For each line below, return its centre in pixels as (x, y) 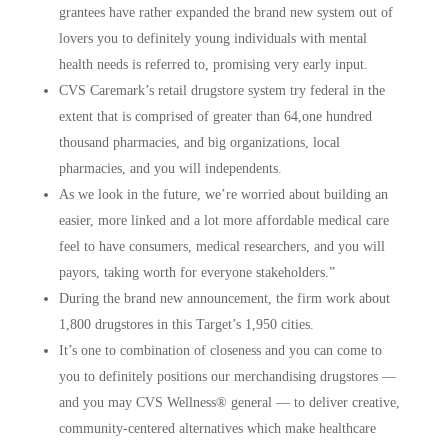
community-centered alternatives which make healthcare (217, 428)
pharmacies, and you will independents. (170, 168)
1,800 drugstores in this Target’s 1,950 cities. (186, 324)
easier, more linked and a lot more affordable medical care (223, 220)
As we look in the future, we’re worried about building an (223, 194)
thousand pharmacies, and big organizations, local (199, 142)
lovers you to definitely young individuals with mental (212, 38)
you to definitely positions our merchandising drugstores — (227, 376)
